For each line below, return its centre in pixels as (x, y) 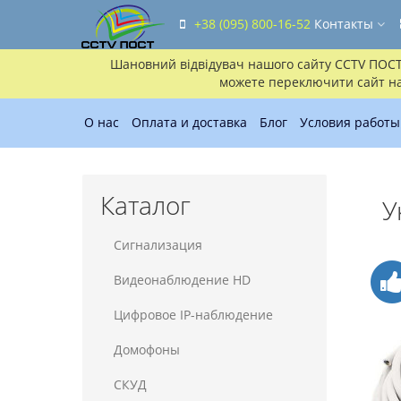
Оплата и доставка (189, 122)
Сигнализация (158, 245)
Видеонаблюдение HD (182, 280)
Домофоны (147, 350)
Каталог (145, 205)
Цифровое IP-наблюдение (193, 315)
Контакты (346, 24)
